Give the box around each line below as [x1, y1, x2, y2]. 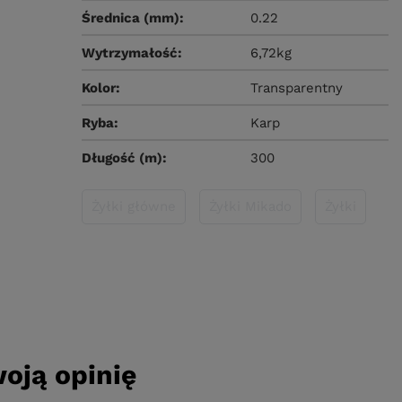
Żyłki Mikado [209, 198, 293, 214]
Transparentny [250, 80, 344, 96]
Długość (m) [82, 150, 163, 166]
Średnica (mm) [82, 10, 180, 26]
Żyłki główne [92, 198, 177, 214]
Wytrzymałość [82, 45, 179, 61]
